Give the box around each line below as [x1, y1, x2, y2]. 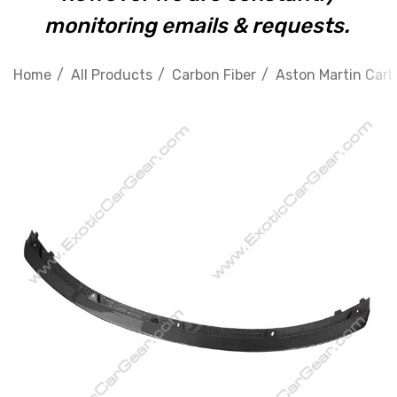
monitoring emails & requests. [43, 13, 354, 38]
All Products [71, 66, 152, 83]
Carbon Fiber [172, 66, 256, 83]
